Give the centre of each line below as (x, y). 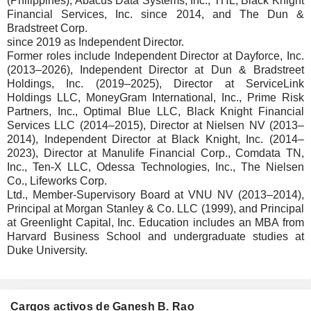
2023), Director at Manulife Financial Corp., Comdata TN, (155, 153)
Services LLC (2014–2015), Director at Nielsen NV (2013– (155, 125)
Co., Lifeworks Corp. (57, 181)
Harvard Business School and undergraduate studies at (155, 236)
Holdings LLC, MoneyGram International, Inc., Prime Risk (155, 98)
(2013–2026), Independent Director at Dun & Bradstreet (155, 70)
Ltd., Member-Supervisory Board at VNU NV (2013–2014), (155, 195)
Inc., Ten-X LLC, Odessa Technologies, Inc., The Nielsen (155, 167)
